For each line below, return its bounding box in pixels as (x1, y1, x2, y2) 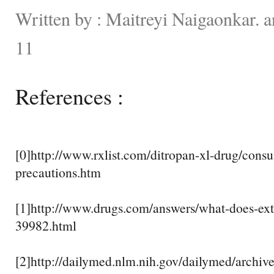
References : (15, 81, 124, 111)
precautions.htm (15, 163, 101, 181)
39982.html (15, 216, 76, 234)
